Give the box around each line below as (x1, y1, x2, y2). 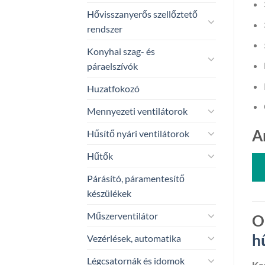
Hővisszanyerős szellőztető (87, 8, 198, 20)
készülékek (87, 187, 131, 199)
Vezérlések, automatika (87, 232, 181, 244)
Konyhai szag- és (87, 45, 155, 57)
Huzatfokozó (87, 82, 140, 94)
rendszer (87, 22, 122, 34)
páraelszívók (87, 60, 138, 72)
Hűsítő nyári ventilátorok (87, 127, 189, 139)
